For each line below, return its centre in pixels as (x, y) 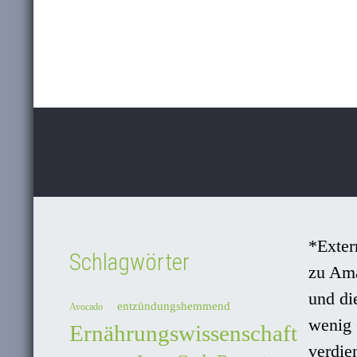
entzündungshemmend (174, 306)
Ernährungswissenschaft (183, 333)
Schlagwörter (129, 262)
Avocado (86, 307)
